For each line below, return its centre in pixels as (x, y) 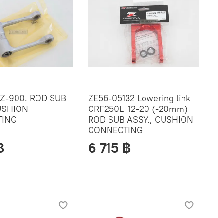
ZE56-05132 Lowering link (139, 98)
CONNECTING (115, 130)
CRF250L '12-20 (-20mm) (138, 109)
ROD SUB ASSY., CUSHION (140, 119)
